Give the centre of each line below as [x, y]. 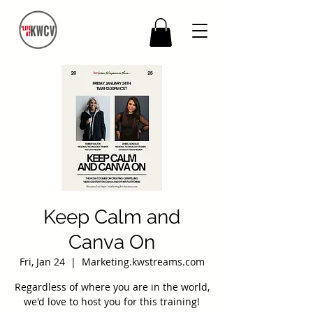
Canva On [112, 242]
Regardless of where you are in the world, [112, 286]
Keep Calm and [112, 217]
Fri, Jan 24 [42, 261]
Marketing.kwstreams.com [143, 261]
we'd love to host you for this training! [112, 301]
